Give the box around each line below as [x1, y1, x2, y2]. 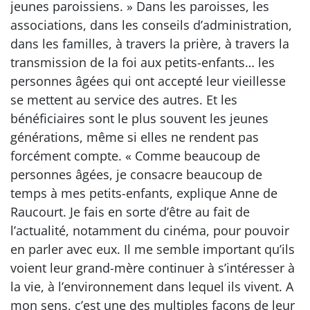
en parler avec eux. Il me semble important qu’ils [10, 241, 295, 257]
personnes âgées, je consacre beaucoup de [10, 166, 262, 183]
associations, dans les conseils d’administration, [10, 17, 292, 33]
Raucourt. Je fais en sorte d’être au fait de [10, 203, 250, 220]
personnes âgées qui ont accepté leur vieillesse [10, 73, 286, 89]
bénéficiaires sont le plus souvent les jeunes [10, 110, 268, 127]
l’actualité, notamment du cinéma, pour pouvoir [10, 222, 289, 239]
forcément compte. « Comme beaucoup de [10, 147, 260, 164]
